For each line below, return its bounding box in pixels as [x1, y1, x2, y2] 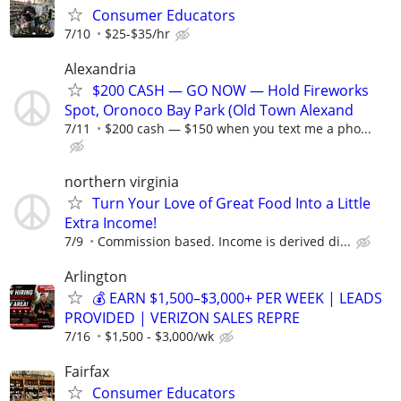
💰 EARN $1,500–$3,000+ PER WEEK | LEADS [92, 287, 382, 308]
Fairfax [64, 362, 109, 381]
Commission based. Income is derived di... [98, 232, 351, 250]
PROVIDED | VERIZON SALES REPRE [64, 307, 300, 328]
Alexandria [64, 59, 136, 80]
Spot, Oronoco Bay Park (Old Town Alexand [64, 100, 354, 121]
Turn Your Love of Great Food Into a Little [92, 192, 371, 213]
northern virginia [64, 171, 179, 192]
